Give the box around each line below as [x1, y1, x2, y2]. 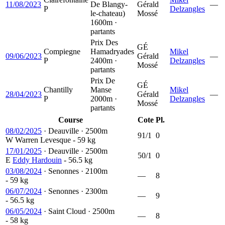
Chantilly [44, 85, 73, 94]
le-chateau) [90, 9, 125, 18]
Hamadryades [90, 47, 134, 56]
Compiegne [44, 47, 80, 56]
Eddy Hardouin [13, 155, 62, 164]
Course [58, 115, 83, 124]
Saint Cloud [46, 206, 88, 215]
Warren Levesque [15, 135, 71, 144]
